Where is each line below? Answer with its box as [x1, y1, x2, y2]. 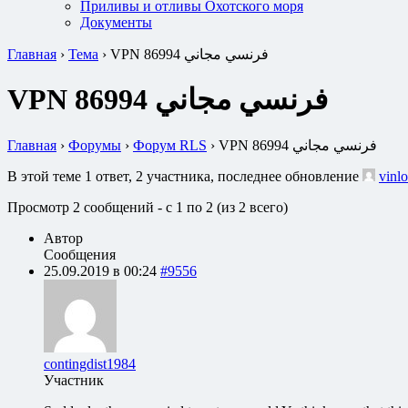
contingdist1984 [44, 355, 136, 372]
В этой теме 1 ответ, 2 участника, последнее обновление [7, 168, 362, 184]
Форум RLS [133, 137, 207, 153]
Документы [80, 15, 152, 30]
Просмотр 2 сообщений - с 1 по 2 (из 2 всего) [7, 199, 288, 215]
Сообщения [44, 246, 116, 262]
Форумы [68, 137, 121, 153]
